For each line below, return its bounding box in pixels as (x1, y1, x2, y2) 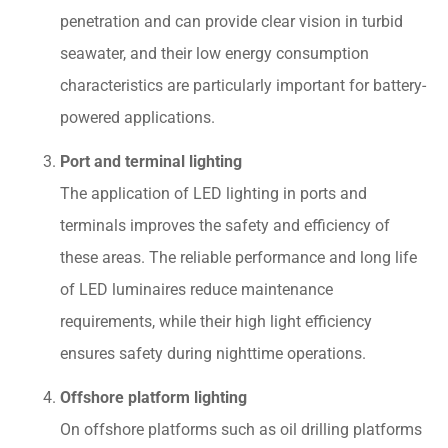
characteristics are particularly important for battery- (60, 75, 426, 95)
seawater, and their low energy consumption (60, 43, 369, 63)
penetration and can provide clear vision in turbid (60, 11, 403, 31)
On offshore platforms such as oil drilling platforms (60, 419, 422, 439)
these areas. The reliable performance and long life (60, 247, 417, 267)
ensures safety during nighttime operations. (60, 343, 366, 363)
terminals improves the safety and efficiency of (60, 215, 390, 235)
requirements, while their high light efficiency (60, 311, 372, 331)
